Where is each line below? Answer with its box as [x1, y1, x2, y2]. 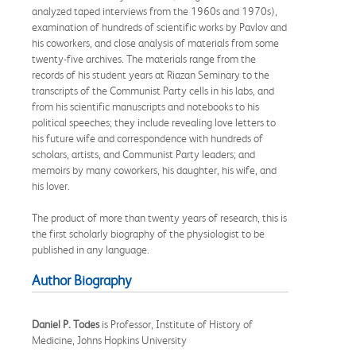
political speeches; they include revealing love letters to [32, 115, 276, 129]
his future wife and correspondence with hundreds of [32, 131, 263, 145]
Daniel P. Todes [32, 317, 99, 331]
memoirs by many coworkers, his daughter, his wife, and [32, 163, 277, 176]
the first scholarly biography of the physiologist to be [32, 226, 265, 240]
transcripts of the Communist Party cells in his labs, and [32, 83, 274, 97]
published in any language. [32, 242, 149, 256]
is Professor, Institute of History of [99, 317, 253, 331]
